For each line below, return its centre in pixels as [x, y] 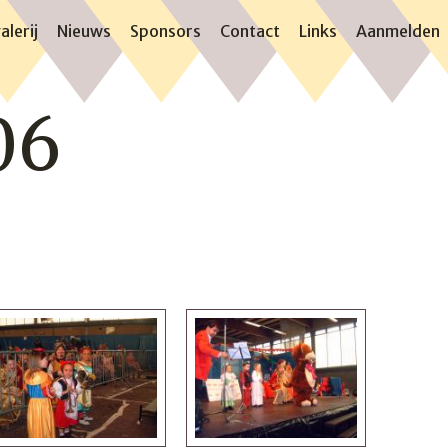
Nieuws [84, 31]
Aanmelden [398, 31]
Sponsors [165, 31]
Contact [250, 31]
